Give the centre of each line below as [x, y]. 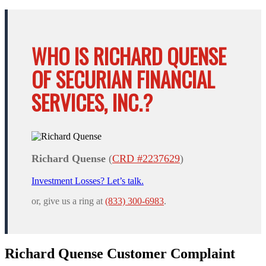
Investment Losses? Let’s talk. [88, 181]
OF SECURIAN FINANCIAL [123, 79]
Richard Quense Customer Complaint [120, 254]
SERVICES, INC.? [92, 102]
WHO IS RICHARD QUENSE [129, 56]
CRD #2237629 [146, 159]
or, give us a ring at [68, 201]
